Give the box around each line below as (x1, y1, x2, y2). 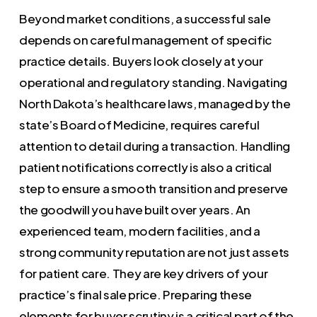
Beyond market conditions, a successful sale (18, 10, 271, 26)
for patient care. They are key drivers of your (18, 265, 268, 281)
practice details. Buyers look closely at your (18, 52, 263, 69)
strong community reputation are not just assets (18, 243, 289, 260)
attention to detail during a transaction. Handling (18, 137, 290, 154)
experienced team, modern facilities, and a (18, 222, 260, 238)
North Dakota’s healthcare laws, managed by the (18, 95, 291, 111)
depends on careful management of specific (18, 31, 272, 47)
